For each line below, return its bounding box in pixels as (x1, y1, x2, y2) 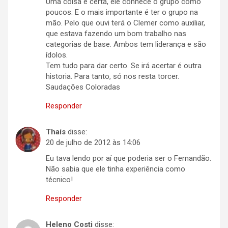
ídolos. (46, 50, 68, 60)
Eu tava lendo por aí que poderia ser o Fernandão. (46, 154, 211, 163)
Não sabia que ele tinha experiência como (46, 164, 185, 174)
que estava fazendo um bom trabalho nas (46, 29, 186, 39)
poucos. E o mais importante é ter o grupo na (46, 8, 198, 17)
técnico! (46, 175, 73, 185)
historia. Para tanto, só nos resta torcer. (46, 72, 179, 81)
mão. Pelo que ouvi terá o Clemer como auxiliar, (46, 18, 205, 28)
